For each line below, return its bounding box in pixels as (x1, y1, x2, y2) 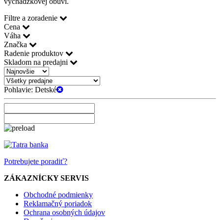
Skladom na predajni (4, 57, 70, 66)
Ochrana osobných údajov (24, 208, 105, 217)
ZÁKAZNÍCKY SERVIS (4, 173, 89, 182)
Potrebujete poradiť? (4, 157, 67, 165)
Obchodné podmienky (24, 190, 93, 199)
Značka (4, 40, 29, 49)
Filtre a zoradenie (4, 13, 59, 22)
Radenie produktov (4, 49, 65, 57)
